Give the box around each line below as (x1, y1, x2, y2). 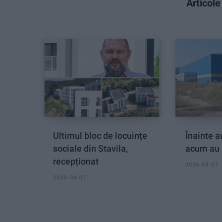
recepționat (53, 156, 99, 166)
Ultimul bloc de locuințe (53, 130, 147, 141)
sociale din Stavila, (53, 143, 128, 154)
